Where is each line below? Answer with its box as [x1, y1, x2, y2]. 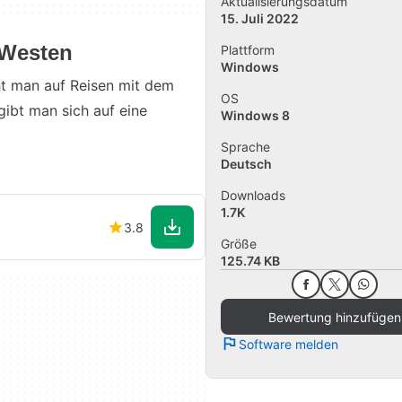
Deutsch [221, 156, 272, 172]
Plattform [221, 42, 275, 58]
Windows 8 [221, 108, 290, 124]
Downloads [221, 188, 285, 204]
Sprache [221, 139, 270, 155]
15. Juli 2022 [221, 11, 299, 27]
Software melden [239, 336, 338, 352]
